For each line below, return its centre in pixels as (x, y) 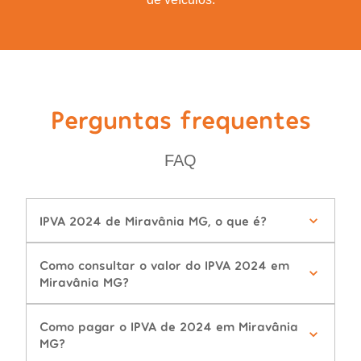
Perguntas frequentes (180, 119)
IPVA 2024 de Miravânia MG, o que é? (153, 221)
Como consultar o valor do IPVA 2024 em (164, 265)
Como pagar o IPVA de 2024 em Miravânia (169, 326)
